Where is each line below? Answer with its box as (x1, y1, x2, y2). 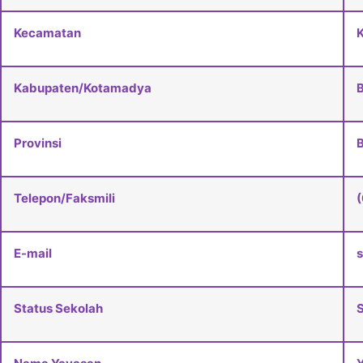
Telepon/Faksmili (14, 190, 115, 207)
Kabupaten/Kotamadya (14, 80, 152, 96)
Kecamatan (14, 25, 81, 41)
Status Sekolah (14, 301, 103, 317)
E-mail (14, 246, 52, 262)
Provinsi (14, 135, 62, 152)
